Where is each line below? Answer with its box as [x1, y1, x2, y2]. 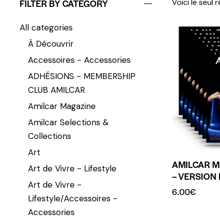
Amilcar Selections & [28, 116, 109, 128]
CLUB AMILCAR [28, 84, 85, 95]
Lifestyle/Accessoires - [28, 192, 117, 204]
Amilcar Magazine [28, 100, 96, 111]
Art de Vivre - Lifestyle [28, 163, 116, 174]
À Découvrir [28, 38, 74, 49]
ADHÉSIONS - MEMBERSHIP [28, 70, 136, 82]
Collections [28, 130, 71, 141]
